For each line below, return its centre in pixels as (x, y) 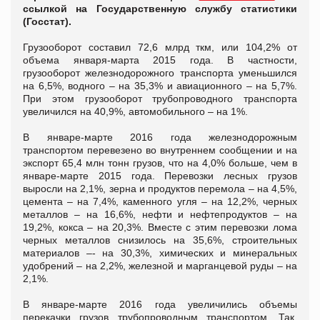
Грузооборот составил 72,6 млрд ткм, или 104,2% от (160, 47)
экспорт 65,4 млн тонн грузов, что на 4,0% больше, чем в (160, 163)
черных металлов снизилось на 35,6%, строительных (160, 240)
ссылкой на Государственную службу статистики (160, 9)
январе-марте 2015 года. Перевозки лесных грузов (160, 176)
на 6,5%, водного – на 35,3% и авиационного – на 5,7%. (160, 86)
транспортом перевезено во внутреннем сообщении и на (160, 150)
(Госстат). (47, 22)
